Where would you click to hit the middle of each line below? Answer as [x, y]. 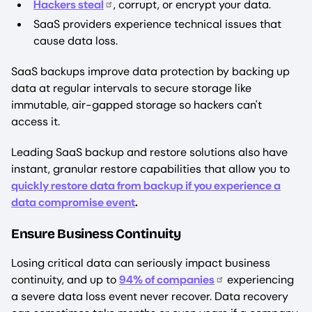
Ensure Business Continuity [96, 234]
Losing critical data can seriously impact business [141, 263]
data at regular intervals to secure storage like [131, 88]
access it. [36, 122]
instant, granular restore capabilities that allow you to [150, 169]
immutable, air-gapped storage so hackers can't [136, 105]
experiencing [259, 280]
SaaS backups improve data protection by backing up [150, 72]
